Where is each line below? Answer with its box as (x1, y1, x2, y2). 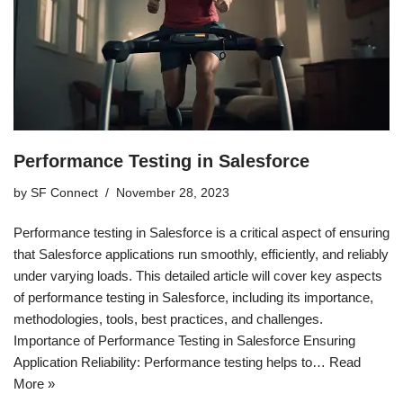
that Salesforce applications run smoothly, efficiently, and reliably (13, 246, 389, 262)
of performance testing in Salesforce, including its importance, (13, 289, 373, 305)
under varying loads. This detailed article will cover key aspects (13, 267, 382, 283)
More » (13, 375, 55, 391)
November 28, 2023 (116, 185, 229, 200)
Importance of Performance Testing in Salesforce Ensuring (13, 332, 355, 348)
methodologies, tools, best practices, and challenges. (13, 310, 323, 327)
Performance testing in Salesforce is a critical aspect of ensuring (13, 224, 390, 240)
